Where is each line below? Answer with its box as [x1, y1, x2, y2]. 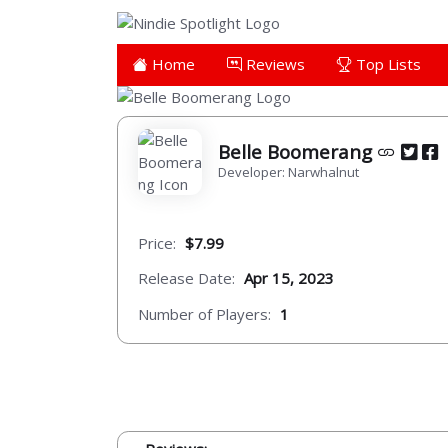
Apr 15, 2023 [244, 268, 334, 289]
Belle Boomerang [218, 138, 377, 164]
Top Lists [352, 53, 421, 74]
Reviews [242, 53, 305, 74]
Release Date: [138, 268, 235, 289]
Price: [138, 232, 176, 253]
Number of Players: [138, 303, 271, 324]
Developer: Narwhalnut [218, 162, 359, 181]
